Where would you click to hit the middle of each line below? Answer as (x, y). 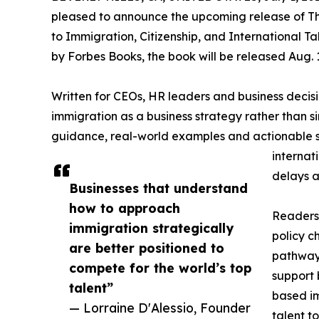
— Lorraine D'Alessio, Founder (160, 307)
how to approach (125, 208)
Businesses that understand (158, 188)
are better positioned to (147, 247)
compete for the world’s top (160, 267)
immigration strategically (151, 228)
